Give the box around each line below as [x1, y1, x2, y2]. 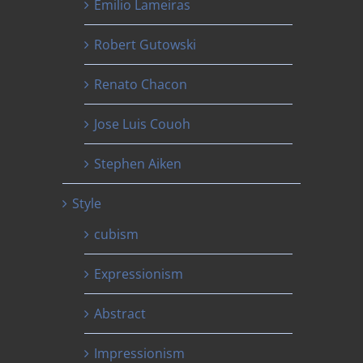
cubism [94, 225, 139, 244]
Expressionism [94, 265, 184, 284]
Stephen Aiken [94, 155, 182, 173]
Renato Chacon [94, 75, 188, 94]
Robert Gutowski [94, 36, 197, 54]
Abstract [94, 305, 147, 323]
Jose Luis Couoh [94, 115, 191, 134]
